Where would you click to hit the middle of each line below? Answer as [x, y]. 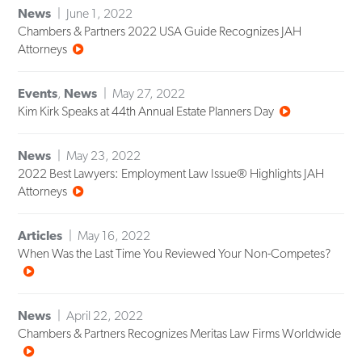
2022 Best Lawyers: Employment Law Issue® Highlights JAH [171, 174]
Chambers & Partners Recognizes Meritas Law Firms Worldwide [180, 334]
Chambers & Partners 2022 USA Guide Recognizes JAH [160, 32]
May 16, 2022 [114, 236]
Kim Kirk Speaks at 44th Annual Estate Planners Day [146, 112]
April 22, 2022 [105, 316]
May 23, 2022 [104, 156]
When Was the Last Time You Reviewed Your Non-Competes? [175, 254]
